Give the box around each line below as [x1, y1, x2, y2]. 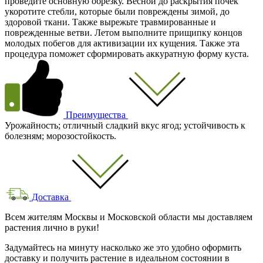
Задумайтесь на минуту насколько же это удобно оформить [5, 242, 241, 252]
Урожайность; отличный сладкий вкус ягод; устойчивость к [5, 120, 245, 130]
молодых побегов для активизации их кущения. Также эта [5, 38, 240, 48]
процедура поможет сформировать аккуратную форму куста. [5, 48, 249, 59]
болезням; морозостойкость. [5, 130, 116, 141]
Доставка [29, 191, 71, 202]
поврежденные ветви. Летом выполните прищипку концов [5, 27, 242, 38]
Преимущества [63, 109, 128, 120]
